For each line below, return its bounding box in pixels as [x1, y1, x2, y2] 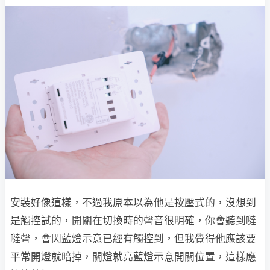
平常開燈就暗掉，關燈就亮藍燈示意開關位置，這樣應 [10, 250, 256, 263]
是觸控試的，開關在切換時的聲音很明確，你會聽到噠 [10, 214, 256, 227]
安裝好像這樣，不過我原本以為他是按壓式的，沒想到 [10, 196, 256, 209]
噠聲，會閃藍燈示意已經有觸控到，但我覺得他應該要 [10, 232, 256, 245]
